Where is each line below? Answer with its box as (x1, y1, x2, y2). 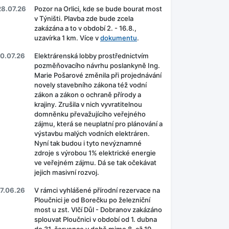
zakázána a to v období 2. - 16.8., (34, 24, 136, 33)
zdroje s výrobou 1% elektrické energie (34, 149, 156, 157)
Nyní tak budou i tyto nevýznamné (34, 139, 142, 148)
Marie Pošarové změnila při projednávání (34, 71, 162, 80)
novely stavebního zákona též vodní (34, 81, 147, 89)
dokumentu (100, 34, 137, 42)
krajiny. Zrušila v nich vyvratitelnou (34, 100, 142, 109)
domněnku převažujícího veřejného (34, 110, 146, 119)
